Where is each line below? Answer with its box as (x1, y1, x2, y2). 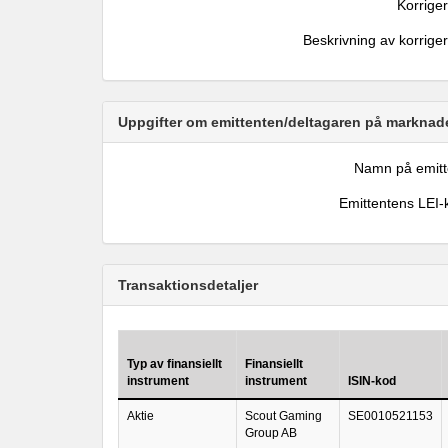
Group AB (245, 426, 297, 440)
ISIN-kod (348, 374, 396, 388)
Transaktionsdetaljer (118, 277, 258, 293)
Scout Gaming (245, 409, 322, 423)
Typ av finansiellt (127, 357, 222, 371)
